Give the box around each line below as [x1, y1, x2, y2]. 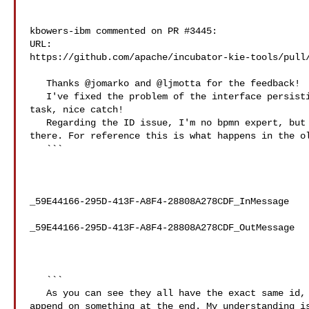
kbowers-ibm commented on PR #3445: [30, 26, 217, 37]
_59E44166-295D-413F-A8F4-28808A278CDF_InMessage [30, 196, 289, 207]
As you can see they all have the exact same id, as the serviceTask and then [30, 288, 46, 299]
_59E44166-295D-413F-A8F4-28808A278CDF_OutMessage [30, 222, 295, 233]
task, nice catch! [30, 104, 123, 115]
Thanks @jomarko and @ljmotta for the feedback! [30, 78, 46, 89]
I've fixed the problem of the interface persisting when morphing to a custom [30, 91, 46, 102]
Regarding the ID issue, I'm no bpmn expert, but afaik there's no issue [30, 117, 46, 128]
